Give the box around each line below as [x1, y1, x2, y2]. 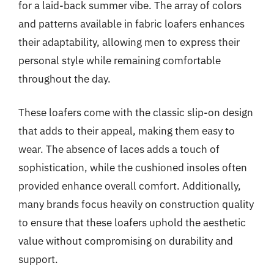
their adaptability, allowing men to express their [18, 35, 240, 49]
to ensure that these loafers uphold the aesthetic [18, 216, 246, 229]
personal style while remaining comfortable [18, 53, 221, 67]
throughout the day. [18, 72, 111, 86]
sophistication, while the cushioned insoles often [18, 161, 247, 174]
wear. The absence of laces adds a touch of [18, 143, 220, 156]
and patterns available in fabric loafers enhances [18, 17, 245, 31]
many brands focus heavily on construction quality [18, 198, 254, 211]
